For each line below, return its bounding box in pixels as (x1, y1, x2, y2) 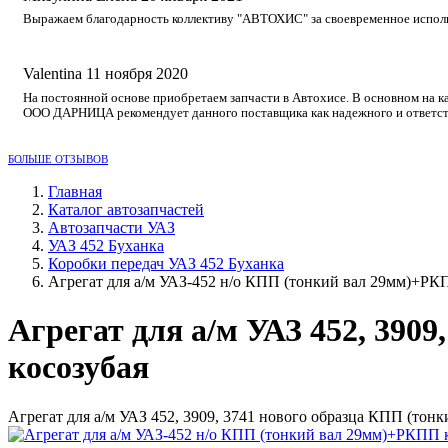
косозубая (8, 349, 149, 386)
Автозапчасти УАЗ (48, 218, 175, 236)
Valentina (23, 65, 82, 83)
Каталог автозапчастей (48, 200, 204, 218)
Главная (48, 182, 102, 200)
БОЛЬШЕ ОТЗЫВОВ (8, 152, 108, 165)
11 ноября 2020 (86, 65, 188, 83)
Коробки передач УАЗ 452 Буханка (48, 254, 284, 272)
